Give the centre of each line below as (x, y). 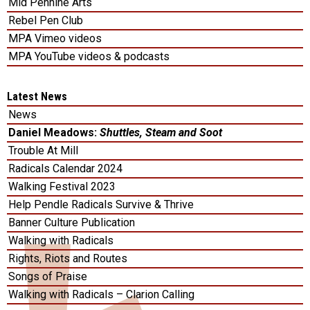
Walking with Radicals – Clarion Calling (101, 294)
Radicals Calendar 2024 (65, 168)
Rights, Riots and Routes (68, 258)
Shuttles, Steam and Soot (161, 132)
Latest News (37, 96)
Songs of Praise (48, 276)
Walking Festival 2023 (62, 186)
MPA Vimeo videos (55, 38)
